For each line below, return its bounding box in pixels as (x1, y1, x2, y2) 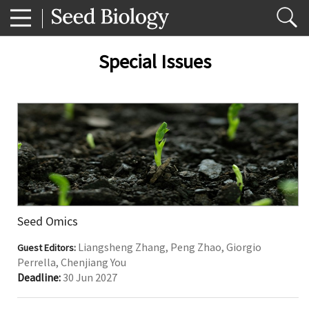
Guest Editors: (17, 241, 78, 254)
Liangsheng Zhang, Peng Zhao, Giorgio (78, 240, 261, 254)
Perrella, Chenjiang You (17, 255, 126, 269)
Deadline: (17, 270, 63, 284)
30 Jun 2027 (63, 270, 117, 284)
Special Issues (98, 49, 211, 74)
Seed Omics (17, 213, 78, 229)
